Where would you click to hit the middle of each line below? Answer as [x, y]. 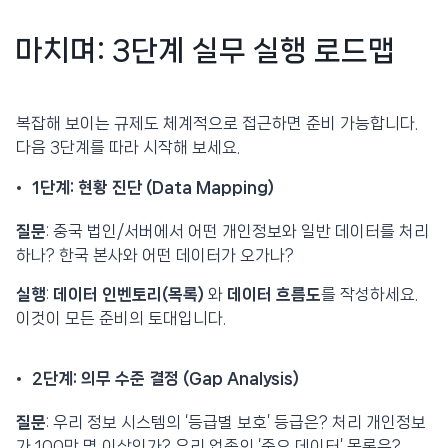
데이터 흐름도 [274, 295]
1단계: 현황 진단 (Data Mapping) [152, 187]
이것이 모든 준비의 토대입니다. [121, 319]
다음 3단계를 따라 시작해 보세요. [128, 148]
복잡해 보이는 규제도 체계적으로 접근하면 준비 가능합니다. [217, 124]
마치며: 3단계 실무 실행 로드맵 [205, 51]
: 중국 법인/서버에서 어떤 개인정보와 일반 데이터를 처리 [237, 231]
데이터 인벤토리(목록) [128, 295]
